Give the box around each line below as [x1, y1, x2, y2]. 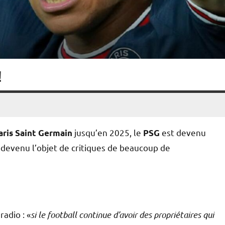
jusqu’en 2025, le [72, 127, 143, 138]
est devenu [160, 127, 206, 138]
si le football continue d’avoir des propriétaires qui [31, 208, 214, 220]
